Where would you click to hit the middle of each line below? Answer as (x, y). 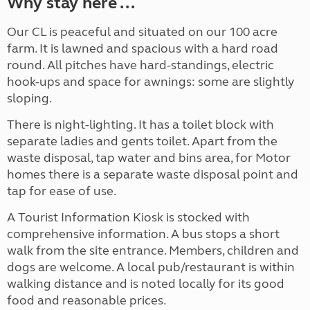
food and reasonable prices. (86, 301)
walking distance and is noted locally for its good (146, 284)
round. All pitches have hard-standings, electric (140, 65)
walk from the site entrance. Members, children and (153, 251)
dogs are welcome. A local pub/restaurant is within (151, 267)
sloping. (29, 99)
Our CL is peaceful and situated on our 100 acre (142, 32)
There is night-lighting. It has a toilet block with (140, 125)
